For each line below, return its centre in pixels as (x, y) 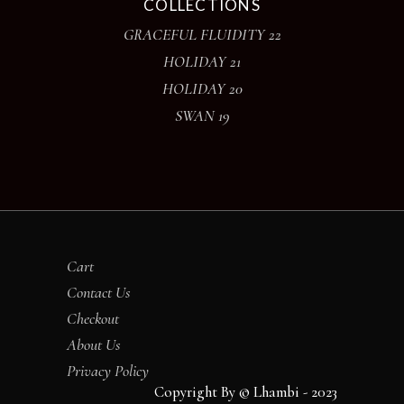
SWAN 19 (202, 116)
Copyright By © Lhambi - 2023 (246, 392)
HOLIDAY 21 (202, 62)
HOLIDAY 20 (202, 89)
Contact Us (99, 293)
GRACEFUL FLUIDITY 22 (202, 35)
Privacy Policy (108, 371)
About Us (94, 345)
